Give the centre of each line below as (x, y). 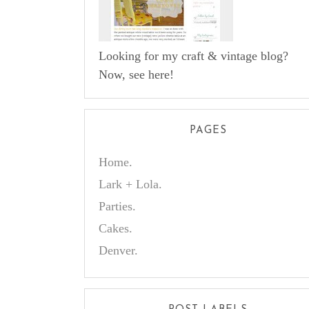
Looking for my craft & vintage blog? (193, 56)
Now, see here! (136, 74)
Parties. (117, 206)
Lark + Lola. (130, 184)
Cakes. (116, 228)
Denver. (118, 250)
